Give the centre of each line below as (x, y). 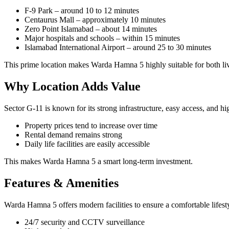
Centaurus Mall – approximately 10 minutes (95, 20)
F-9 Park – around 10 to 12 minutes (82, 11)
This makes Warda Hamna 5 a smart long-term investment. (98, 162)
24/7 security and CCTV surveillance (85, 222)
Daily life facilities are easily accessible (87, 144)
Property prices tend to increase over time (91, 126)
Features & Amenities (61, 183)
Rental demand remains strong (73, 135)
